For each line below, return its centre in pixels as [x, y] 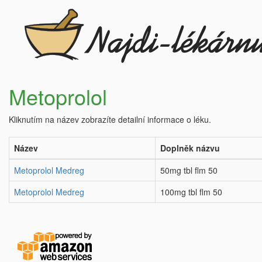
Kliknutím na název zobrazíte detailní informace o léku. [110, 119]
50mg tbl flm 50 [189, 170]
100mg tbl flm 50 [191, 192]
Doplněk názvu [190, 148]
